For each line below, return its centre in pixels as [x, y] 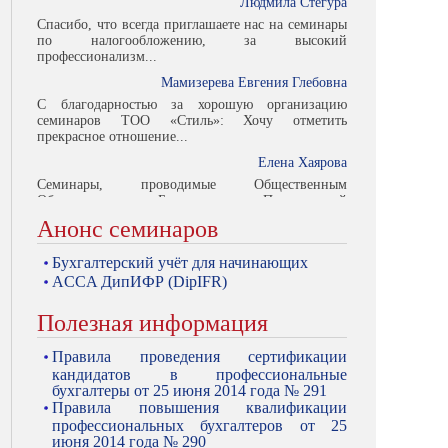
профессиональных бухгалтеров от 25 [199, 424]
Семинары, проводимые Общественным [192, 161]
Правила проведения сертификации [199, 356]
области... [66, 193]
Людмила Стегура [293, 219]
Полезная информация [152, 323]
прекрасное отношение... [112, 113]
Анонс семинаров [127, 229]
